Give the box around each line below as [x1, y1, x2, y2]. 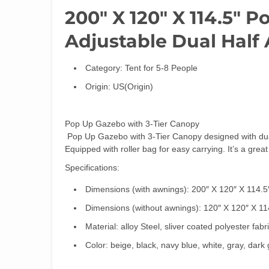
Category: [85, 62, 125, 73]
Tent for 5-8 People [125, 62, 198, 73]
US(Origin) [113, 81, 153, 91]
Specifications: [65, 162, 119, 172]
